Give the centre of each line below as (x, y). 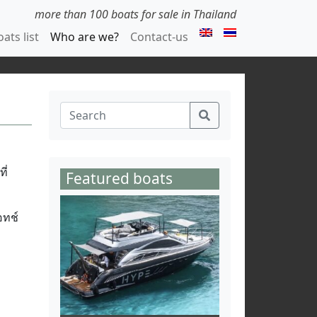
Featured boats (119, 178)
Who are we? (85, 37)
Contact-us (159, 37)
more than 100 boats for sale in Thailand (136, 14)
